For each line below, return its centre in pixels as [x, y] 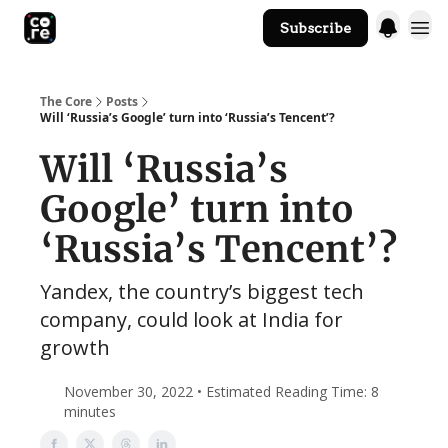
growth [75, 347]
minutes [90, 411]
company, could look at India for [191, 319]
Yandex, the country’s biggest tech [202, 291]
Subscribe [315, 28]
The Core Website [196, 29]
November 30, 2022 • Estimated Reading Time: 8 [221, 391]
